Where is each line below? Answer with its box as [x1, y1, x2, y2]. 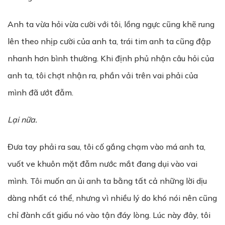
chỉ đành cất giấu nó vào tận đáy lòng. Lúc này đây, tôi [8, 210, 210, 220]
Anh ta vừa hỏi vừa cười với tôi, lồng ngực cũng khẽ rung [8, 19, 214, 29]
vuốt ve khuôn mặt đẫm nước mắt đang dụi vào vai [8, 159, 197, 169]
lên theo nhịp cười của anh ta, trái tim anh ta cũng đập [8, 36, 211, 46]
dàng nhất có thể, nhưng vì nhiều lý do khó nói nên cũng [8, 193, 217, 203]
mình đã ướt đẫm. [8, 87, 73, 97]
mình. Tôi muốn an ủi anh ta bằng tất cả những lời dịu [8, 176, 207, 186]
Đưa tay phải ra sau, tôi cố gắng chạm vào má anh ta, [8, 142, 205, 152]
